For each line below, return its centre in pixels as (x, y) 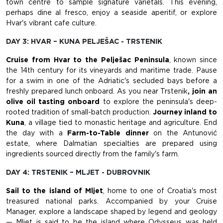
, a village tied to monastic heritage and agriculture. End (121, 123)
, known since (193, 60)
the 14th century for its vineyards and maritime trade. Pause (111, 70)
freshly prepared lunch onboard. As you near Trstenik (97, 91)
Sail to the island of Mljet (55, 191)
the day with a (37, 133)
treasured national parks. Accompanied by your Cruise (111, 201)
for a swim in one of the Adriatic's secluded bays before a (111, 81)
